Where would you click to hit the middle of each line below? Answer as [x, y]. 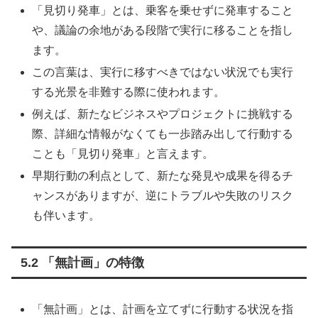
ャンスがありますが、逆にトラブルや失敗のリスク [163, 196]
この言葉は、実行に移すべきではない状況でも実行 [163, 72]
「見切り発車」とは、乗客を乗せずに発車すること [163, 10]
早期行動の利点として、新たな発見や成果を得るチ [163, 176]
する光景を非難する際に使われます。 [129, 92]
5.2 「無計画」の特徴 [82, 263]
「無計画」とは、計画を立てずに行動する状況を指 [163, 309]
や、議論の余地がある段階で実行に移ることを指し [163, 30]
